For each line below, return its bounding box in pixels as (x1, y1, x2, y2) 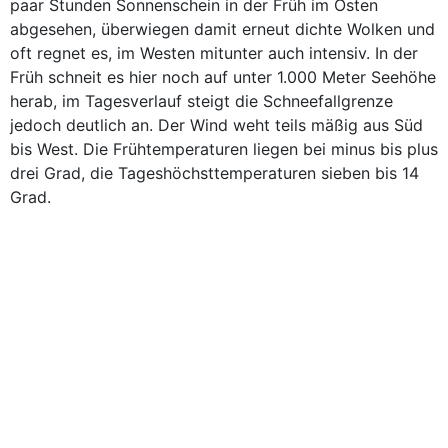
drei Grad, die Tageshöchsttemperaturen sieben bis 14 (10, 163, 419, 183)
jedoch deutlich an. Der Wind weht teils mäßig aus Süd (10, 115, 423, 135)
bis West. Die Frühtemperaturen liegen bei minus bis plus (10, 139, 438, 159)
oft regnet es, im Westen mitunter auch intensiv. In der (10, 43, 418, 63)
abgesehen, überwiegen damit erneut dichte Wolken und (10, 19, 435, 39)
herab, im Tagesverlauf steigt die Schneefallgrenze (10, 91, 393, 111)
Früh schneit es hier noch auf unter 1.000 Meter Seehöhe (10, 67, 436, 87)
